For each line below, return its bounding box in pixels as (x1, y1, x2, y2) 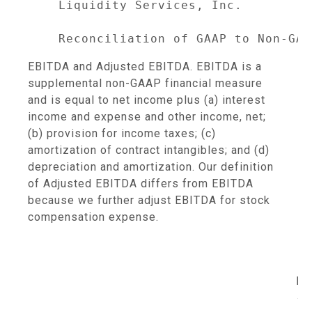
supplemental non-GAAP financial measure (28, 77, 263, 90)
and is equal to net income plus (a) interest (28, 93, 265, 107)
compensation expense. (28, 210, 159, 224)
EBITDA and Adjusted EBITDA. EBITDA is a (28, 60, 262, 73)
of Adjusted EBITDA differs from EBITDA (28, 177, 253, 190)
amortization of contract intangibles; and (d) (28, 143, 270, 157)
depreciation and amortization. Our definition (28, 160, 274, 173)
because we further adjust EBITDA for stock (28, 194, 270, 207)
